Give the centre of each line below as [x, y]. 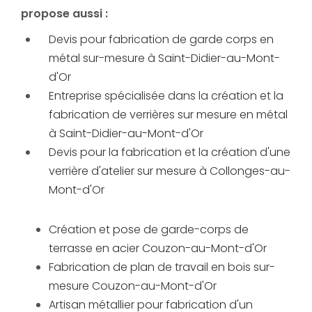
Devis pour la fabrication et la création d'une [170, 153]
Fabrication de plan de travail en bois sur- [162, 267]
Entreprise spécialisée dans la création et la [166, 96]
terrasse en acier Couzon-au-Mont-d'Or [158, 249]
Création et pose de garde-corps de [149, 230]
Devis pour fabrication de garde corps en [161, 40]
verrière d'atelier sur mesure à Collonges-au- [170, 171]
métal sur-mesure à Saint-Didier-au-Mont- [164, 58]
